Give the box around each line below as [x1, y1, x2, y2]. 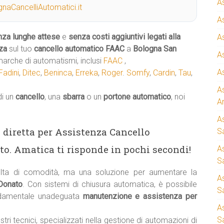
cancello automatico [34, 44, 103, 53]
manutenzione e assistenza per [82, 191, 197, 201]
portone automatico [103, 92, 171, 101]
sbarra [62, 92, 84, 101]
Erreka [75, 68, 98, 77]
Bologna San [133, 44, 176, 53]
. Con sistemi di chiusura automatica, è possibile [22, 179, 197, 189]
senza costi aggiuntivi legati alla [68, 32, 180, 41]
